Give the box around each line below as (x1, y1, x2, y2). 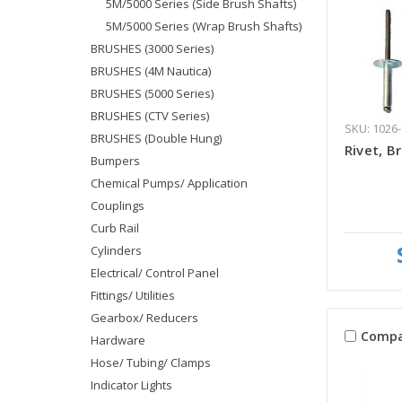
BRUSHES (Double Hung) (90, 129, 222, 146)
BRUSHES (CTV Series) (90, 107, 209, 124)
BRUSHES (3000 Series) (90, 39, 214, 57)
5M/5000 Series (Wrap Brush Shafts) (105, 17, 301, 34)
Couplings (90, 197, 144, 214)
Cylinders (90, 241, 142, 258)
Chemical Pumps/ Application (90, 174, 248, 191)
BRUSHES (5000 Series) (90, 84, 214, 101)
